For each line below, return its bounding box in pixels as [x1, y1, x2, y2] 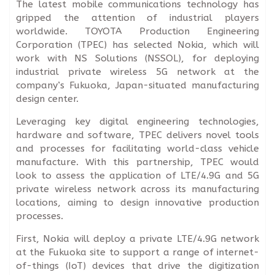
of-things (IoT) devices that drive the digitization [16, 260, 259, 271]
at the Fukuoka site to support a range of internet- [16, 246, 259, 258]
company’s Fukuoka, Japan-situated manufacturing [16, 79, 259, 91]
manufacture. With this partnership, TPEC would [16, 156, 259, 168]
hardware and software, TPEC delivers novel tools [16, 129, 259, 141]
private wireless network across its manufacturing [16, 183, 259, 195]
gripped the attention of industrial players [16, 12, 259, 23]
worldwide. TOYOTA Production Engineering [16, 25, 259, 37]
